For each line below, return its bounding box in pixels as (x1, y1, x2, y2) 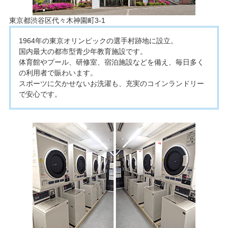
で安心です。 (18, 90, 62, 99)
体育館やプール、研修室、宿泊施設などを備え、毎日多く (18, 58, 204, 67)
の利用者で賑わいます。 (18, 69, 97, 77)
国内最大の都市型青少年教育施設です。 (18, 47, 147, 56)
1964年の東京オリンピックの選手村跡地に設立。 (18, 37, 178, 45)
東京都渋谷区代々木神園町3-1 (9, 16, 105, 25)
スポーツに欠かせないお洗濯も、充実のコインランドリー (18, 79, 204, 88)
